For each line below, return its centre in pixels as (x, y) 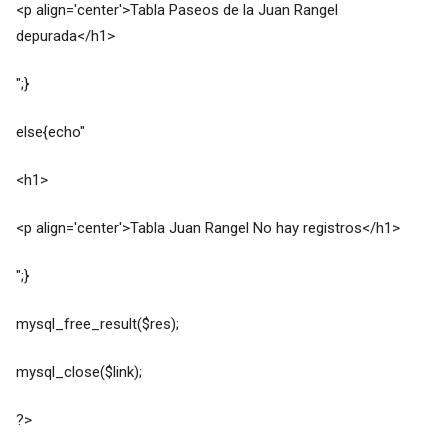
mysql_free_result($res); (97, 324)
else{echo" (50, 132)
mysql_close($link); (78, 372)
